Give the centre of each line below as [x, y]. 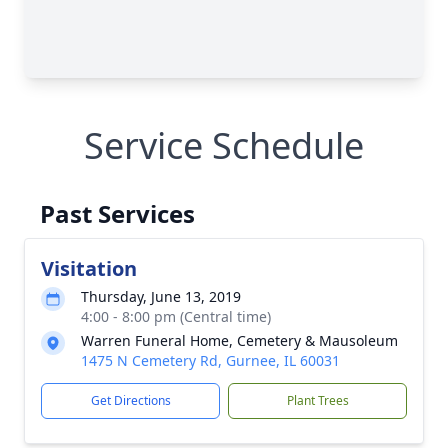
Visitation [89, 268]
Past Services [117, 213]
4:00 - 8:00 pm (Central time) [176, 316]
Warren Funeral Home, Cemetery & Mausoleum [239, 340]
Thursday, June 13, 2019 [161, 296]
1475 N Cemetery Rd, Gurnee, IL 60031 [210, 360]
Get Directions [130, 400]
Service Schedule [224, 145]
